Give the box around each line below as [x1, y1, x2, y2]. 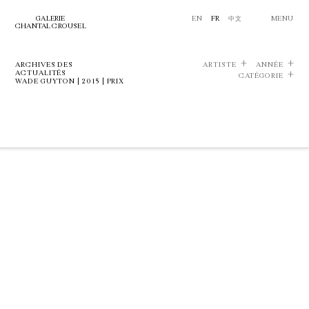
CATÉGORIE [238, 72, 283, 80]
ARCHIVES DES [15, 61, 74, 69]
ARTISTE [203, 61, 237, 69]
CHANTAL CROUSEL [15, 22, 86, 30]
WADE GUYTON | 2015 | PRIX [15, 77, 125, 86]
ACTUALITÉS [15, 69, 67, 77]
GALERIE [36, 14, 66, 23]
